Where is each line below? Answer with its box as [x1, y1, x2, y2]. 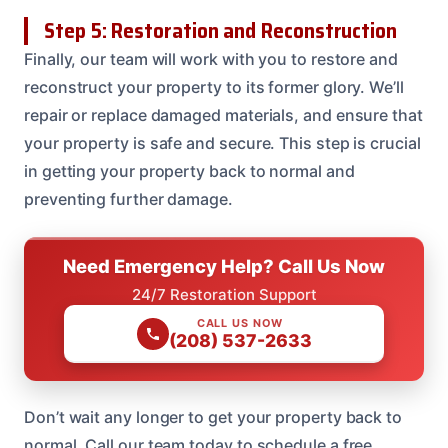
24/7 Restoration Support [131, 284, 317, 304]
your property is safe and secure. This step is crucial [24, 132, 421, 153]
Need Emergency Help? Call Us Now [63, 254, 385, 277]
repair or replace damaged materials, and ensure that [24, 104, 423, 125]
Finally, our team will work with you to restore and [24, 48, 398, 69]
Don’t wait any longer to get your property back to [24, 406, 403, 427]
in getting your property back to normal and [24, 160, 355, 181]
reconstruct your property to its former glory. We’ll [24, 76, 404, 97]
